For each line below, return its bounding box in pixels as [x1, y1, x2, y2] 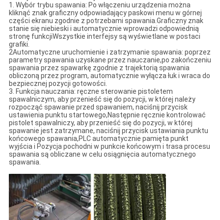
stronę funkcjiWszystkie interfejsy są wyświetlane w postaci [8, 32, 200, 41]
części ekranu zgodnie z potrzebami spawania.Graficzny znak [8, 17, 203, 25]
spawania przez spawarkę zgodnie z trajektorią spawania [8, 64, 190, 72]
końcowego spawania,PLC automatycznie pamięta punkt [8, 135, 189, 143]
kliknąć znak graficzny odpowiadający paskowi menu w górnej [8, 9, 202, 17]
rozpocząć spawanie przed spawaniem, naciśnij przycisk [8, 103, 188, 111]
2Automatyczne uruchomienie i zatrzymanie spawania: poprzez [8, 48, 211, 56]
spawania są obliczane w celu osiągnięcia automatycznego [8, 150, 196, 159]
